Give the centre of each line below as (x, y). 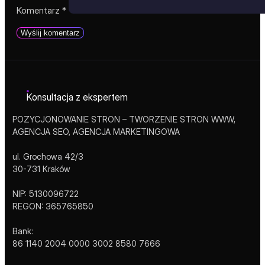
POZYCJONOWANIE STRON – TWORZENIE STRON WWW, (124, 119)
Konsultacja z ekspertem (77, 97)
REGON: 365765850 (53, 206)
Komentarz (39, 10)
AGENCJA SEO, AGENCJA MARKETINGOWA (96, 131)
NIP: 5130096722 (45, 193)
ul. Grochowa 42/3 (48, 156)
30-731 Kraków (41, 169)
